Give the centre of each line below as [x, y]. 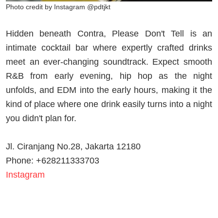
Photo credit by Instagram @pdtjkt [58, 7]
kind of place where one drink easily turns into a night [109, 104]
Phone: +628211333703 [53, 160]
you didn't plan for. [42, 118]
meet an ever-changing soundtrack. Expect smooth [109, 62]
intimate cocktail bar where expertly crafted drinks [109, 47]
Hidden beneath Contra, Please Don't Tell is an [109, 33]
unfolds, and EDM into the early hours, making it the [109, 90]
